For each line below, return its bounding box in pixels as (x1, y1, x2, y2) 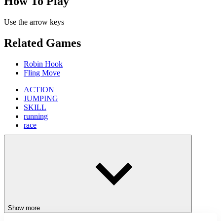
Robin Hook (24, 60, 63, 69)
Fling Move (24, 69, 60, 77)
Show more (8, 204, 40, 212)
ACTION (24, 85, 54, 94)
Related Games (4, 37, 81, 50)
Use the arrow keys (4, 18, 64, 27)
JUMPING (24, 94, 58, 103)
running (24, 112, 48, 121)
